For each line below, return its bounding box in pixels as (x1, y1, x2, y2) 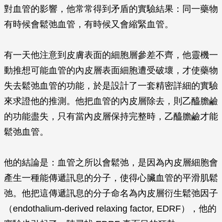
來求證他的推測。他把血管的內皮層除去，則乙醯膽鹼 (4, 96, 218, 106)
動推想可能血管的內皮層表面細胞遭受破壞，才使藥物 (4, 65, 218, 75)
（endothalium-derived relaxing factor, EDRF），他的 (4, 204, 217, 214)
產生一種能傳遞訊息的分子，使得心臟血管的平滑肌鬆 (4, 173, 218, 183)
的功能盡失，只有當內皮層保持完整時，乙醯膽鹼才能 (4, 111, 218, 121)
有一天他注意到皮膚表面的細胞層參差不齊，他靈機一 (4, 50, 218, 60)
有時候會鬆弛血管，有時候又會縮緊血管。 (4, 19, 173, 29)
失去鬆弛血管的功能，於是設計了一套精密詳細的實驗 (4, 81, 218, 91)
